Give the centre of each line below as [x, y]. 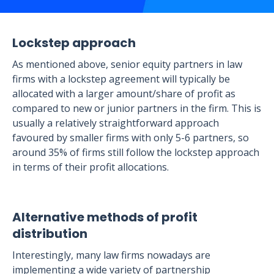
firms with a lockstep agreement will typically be [121, 79]
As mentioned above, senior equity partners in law [127, 64]
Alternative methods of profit [105, 217]
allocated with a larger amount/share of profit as [124, 94]
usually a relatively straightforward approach [116, 123]
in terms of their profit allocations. [91, 167]
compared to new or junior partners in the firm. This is [137, 108]
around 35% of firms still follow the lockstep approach [136, 152]
